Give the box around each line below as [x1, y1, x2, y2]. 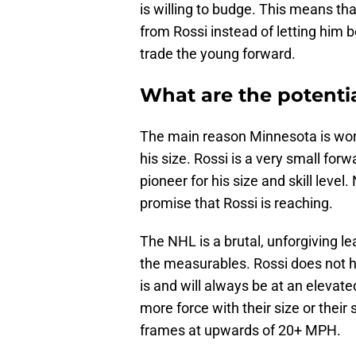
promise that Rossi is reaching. [140, 195, 333, 212]
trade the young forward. [140, 45, 296, 63]
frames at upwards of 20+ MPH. [140, 322, 341, 339]
